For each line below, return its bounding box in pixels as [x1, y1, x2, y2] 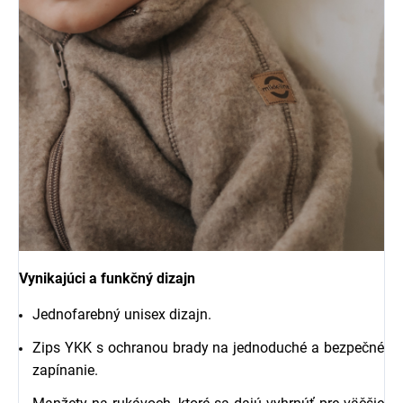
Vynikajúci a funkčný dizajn [19, 270, 195, 288]
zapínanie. [32, 362, 98, 380]
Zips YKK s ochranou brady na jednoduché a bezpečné [32, 339, 384, 357]
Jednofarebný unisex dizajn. [32, 306, 211, 324]
